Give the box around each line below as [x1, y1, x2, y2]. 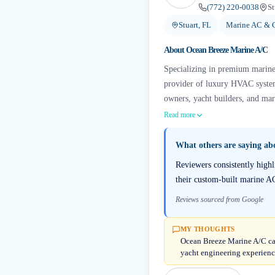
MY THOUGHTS [180, 225, 235, 233]
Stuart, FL [179, 20, 211, 29]
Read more [164, 110, 195, 119]
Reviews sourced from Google [176, 195, 263, 204]
